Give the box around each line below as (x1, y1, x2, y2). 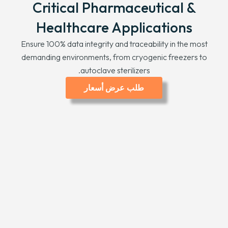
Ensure (20, 39, 45, 49)
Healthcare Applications (36, 18, 192, 37)
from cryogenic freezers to (112, 52, 207, 63)
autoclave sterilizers (80, 65, 150, 76)
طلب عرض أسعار (84, 83, 144, 93)
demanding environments (21, 52, 109, 63)
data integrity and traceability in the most (67, 39, 208, 49)
